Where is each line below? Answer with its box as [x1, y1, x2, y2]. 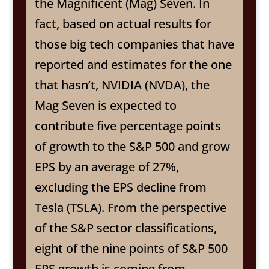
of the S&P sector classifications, [34, 220, 217, 237]
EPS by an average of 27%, [34, 159, 179, 175]
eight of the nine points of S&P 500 [34, 240, 228, 257]
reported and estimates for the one [34, 56, 232, 73]
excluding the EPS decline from [34, 179, 207, 196]
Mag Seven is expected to [34, 97, 177, 114]
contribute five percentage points [34, 118, 221, 134]
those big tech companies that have [34, 36, 234, 53]
